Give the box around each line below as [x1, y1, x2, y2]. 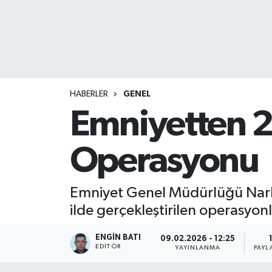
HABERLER [69, 90, 108, 98]
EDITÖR [95, 243, 121, 250]
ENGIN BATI [95, 233, 141, 242]
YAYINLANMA [175, 245, 221, 251]
